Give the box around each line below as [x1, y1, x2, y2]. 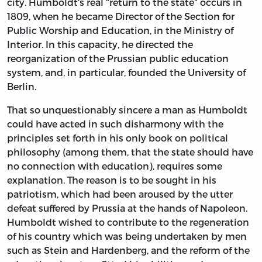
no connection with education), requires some [7, 160, 222, 171]
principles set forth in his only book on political [7, 132, 228, 143]
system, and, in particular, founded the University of [7, 66, 246, 78]
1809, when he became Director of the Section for [7, 10, 235, 22]
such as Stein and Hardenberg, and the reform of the [7, 244, 250, 256]
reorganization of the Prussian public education [7, 52, 229, 64]
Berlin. [7, 80, 36, 92]
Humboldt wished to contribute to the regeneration [7, 216, 249, 227]
